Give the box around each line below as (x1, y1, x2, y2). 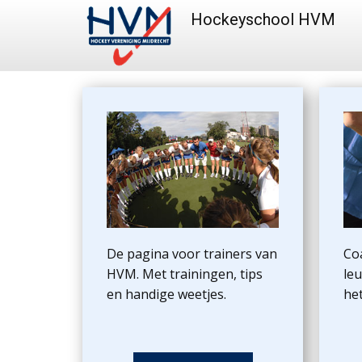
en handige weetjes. (107, 285, 226, 303)
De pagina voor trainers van (107, 245, 277, 263)
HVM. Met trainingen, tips (107, 265, 263, 283)
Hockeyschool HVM (191, 10, 335, 29)
